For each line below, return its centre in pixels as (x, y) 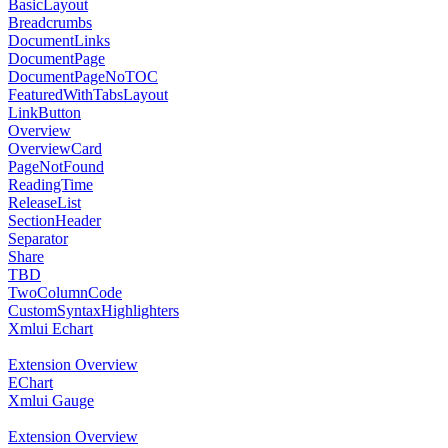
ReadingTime (50, 184)
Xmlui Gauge (51, 400)
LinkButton (44, 112)
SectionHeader (54, 220)
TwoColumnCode (65, 292)
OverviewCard (55, 148)
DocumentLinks (59, 40)
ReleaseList (44, 202)
